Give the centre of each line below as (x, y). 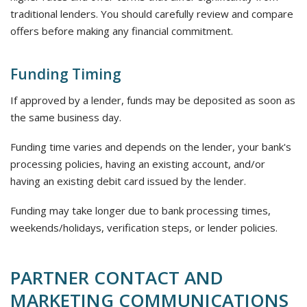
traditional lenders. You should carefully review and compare (152, 14)
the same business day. (66, 117)
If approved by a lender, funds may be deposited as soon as (153, 100)
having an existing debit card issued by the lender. (128, 181)
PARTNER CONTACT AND (117, 278)
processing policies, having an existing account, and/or (138, 164)
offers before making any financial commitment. (122, 31)
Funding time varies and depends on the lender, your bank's (151, 147)
